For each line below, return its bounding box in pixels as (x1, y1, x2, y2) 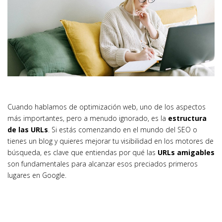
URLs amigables (158, 147, 215, 157)
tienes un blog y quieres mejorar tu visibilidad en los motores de (7, 136, 214, 146)
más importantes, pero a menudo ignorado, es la (7, 113, 168, 123)
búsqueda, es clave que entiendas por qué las (7, 147, 158, 157)
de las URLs (7, 124, 48, 134)
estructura (168, 113, 207, 123)
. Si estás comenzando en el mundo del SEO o (48, 124, 197, 134)
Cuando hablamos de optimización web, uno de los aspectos (7, 102, 206, 111)
